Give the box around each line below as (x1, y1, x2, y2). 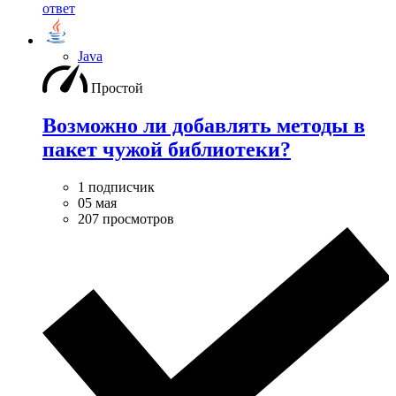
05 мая (78, 194, 117, 210)
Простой (91, 80, 143, 96)
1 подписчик (78, 179, 155, 194)
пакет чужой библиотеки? (42, 138, 291, 162)
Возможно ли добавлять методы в (42, 114, 365, 138)
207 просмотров (78, 210, 174, 226)
